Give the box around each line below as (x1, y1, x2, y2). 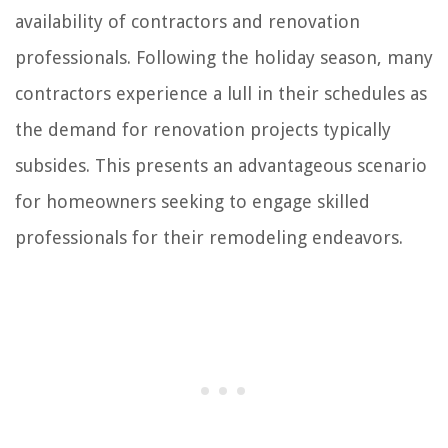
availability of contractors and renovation (15, 10, 360, 32)
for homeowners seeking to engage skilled (15, 190, 370, 212)
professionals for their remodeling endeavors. (15, 226, 403, 248)
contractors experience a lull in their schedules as (15, 82, 427, 104)
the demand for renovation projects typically (15, 118, 391, 140)
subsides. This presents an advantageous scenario (15, 154, 427, 176)
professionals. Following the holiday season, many (15, 46, 433, 68)
